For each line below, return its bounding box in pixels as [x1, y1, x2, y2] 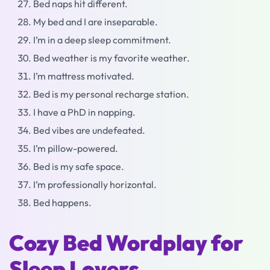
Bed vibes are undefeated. [33, 124, 145, 136]
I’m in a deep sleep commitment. [33, 34, 171, 46]
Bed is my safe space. [33, 160, 124, 172]
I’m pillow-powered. [33, 142, 118, 154]
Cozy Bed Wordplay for [9, 229, 243, 256]
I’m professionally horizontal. [33, 178, 157, 190]
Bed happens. [33, 196, 92, 209]
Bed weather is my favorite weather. [33, 52, 190, 64]
